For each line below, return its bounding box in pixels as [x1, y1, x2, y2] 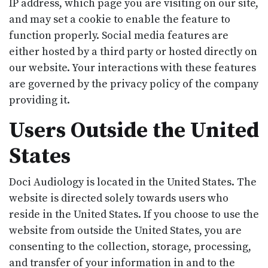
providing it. [9, 93, 70, 107]
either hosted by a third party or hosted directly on [9, 44, 257, 59]
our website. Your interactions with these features [9, 60, 256, 75]
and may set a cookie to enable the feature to [9, 12, 230, 26]
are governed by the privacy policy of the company [9, 77, 258, 91]
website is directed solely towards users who [9, 191, 229, 205]
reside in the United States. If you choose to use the [9, 207, 259, 221]
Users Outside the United [9, 117, 259, 144]
